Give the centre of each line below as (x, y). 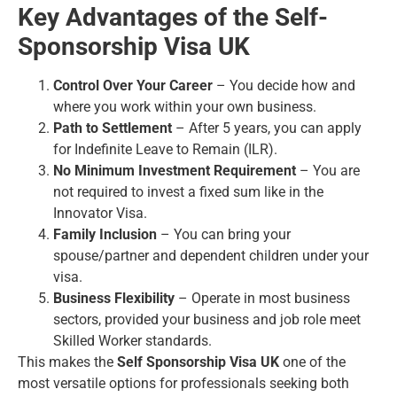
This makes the (67, 362)
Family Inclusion (105, 234)
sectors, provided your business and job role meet (207, 319)
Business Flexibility (114, 298)
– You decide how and (284, 85)
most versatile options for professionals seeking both (183, 383)
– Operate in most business (262, 298)
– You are (328, 170)
